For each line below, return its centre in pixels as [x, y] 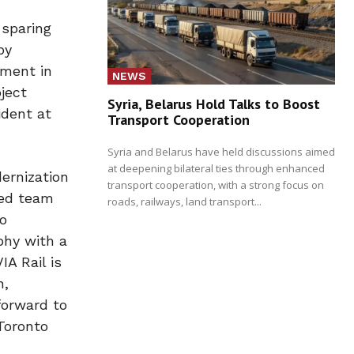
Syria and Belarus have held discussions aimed [221, 151]
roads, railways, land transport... [185, 201]
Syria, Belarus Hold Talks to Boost [214, 104]
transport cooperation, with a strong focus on [216, 185]
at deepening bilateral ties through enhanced [216, 168]
